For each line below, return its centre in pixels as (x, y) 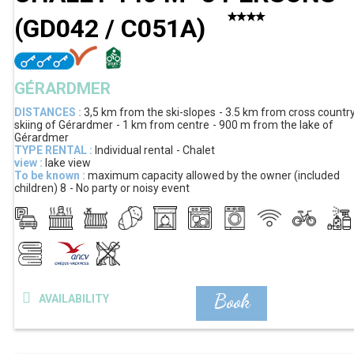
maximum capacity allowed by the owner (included (214, 176)
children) (36, 188)
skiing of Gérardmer (64, 125)
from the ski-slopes (168, 113)
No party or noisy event (133, 188)
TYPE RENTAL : (53, 151)
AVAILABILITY (73, 299)
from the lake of (293, 125)
